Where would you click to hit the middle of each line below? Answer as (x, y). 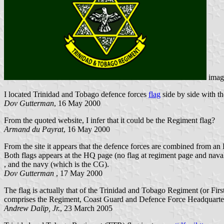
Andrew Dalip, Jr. (32, 208)
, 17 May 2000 (78, 173)
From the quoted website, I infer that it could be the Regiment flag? (109, 120)
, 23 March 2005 (86, 208)
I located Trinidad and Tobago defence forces (76, 94)
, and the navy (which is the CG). (56, 164)
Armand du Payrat (34, 129)
